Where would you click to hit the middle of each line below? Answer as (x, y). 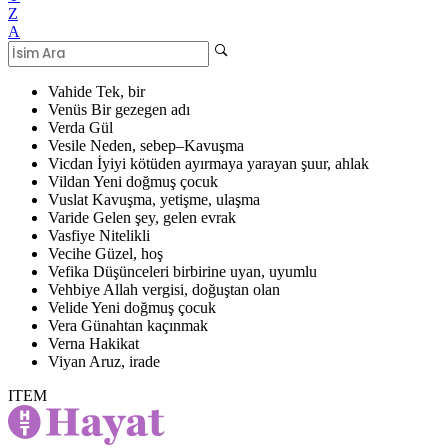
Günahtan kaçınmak (144, 325)
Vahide (72, 91)
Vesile (69, 145)
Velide (69, 307)
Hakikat (114, 343)
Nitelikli (124, 235)
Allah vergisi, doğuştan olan (191, 289)
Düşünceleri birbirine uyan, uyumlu (205, 271)
